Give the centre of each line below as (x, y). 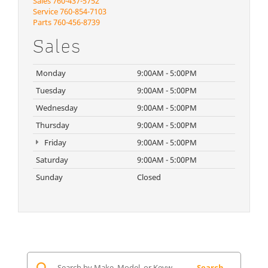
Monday (51, 73)
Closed (149, 177)
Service (46, 12)
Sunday (49, 177)
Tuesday (51, 91)
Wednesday (57, 108)
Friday (54, 143)
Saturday (52, 160)
